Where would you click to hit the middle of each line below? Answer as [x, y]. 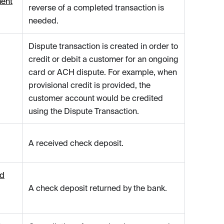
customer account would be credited [96, 98]
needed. [43, 21]
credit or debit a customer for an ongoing [103, 59]
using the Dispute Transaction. [84, 111]
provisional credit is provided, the [89, 85]
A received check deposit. [76, 143]
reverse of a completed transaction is [96, 8]
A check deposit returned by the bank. [98, 188]
